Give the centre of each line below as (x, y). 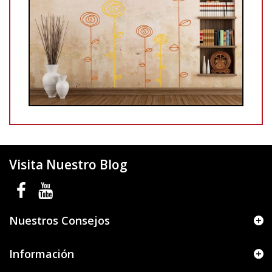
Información (42, 254)
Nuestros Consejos (59, 220)
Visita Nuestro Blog (68, 165)
